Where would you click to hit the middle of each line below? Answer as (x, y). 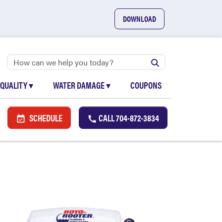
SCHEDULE (45, 118)
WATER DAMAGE (80, 85)
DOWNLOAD (139, 19)
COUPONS (146, 85)
